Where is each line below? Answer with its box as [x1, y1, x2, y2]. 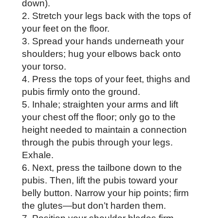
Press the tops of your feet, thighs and [32, 73, 190, 84]
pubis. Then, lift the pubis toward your [21, 175, 178, 185]
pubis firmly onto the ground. [21, 86, 143, 97]
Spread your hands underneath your [32, 36, 184, 46]
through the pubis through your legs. [21, 137, 173, 147]
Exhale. [21, 149, 56, 160]
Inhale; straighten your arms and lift [32, 99, 178, 109]
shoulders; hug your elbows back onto [21, 48, 181, 59]
